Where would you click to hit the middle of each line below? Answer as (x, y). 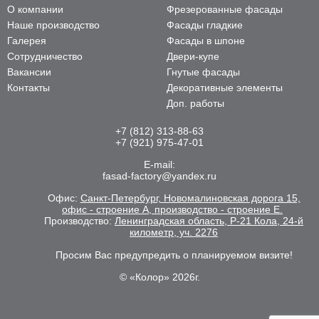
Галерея (27, 41)
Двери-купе (193, 57)
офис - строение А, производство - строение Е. (172, 210)
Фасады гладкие (205, 25)
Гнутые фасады (203, 72)
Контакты (28, 88)
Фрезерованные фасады (225, 10)
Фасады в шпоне (206, 41)
